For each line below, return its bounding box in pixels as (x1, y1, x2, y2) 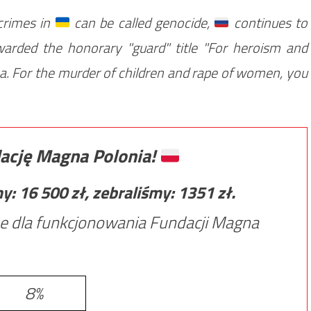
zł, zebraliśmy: (71, 180, 178, 205)
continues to (229, 12, 308, 33)
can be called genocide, (69, 12, 214, 33)
